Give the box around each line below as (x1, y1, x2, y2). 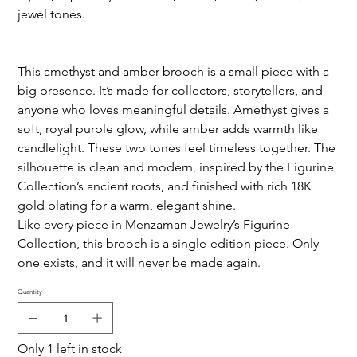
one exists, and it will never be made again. (18, 255, 261, 271)
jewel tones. (18, 6, 86, 22)
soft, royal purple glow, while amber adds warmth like (18, 121, 319, 137)
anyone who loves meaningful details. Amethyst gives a (18, 102, 330, 118)
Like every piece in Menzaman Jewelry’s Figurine (18, 217, 291, 233)
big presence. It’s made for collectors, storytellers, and (18, 83, 324, 99)
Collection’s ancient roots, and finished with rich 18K (18, 178, 312, 194)
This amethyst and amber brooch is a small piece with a (18, 64, 330, 80)
